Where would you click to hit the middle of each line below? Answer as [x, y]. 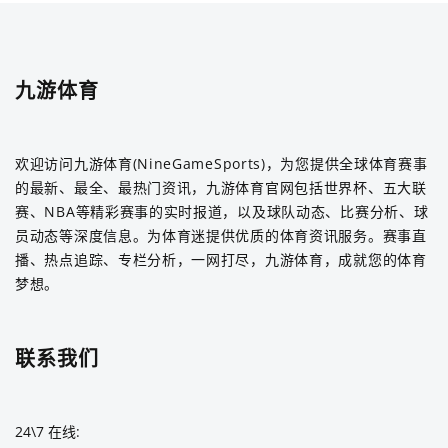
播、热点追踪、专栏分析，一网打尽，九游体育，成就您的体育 [221, 260]
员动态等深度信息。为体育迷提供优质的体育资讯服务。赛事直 [221, 236]
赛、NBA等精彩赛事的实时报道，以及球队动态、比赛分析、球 [222, 212]
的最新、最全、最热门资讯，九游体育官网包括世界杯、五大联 [221, 188]
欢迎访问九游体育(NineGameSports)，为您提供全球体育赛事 [221, 164]
